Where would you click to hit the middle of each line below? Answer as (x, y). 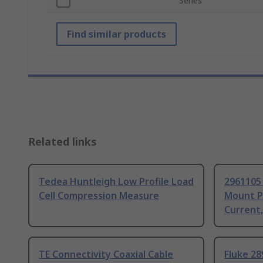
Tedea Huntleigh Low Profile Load (116, 182)
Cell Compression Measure (99, 196)
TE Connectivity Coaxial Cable (106, 254)
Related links (63, 142)
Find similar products (117, 34)
